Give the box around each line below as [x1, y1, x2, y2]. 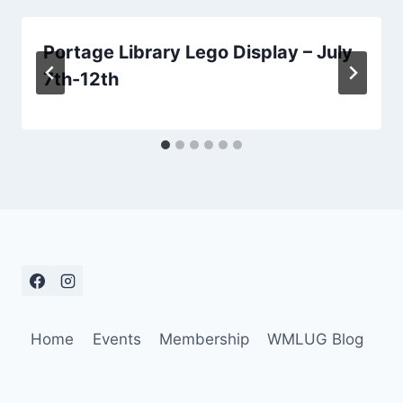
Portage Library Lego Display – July [43, 40, 353, 63]
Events [92, 330, 141, 349]
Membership [158, 330, 249, 349]
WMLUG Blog [267, 330, 364, 349]
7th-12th [43, 67, 119, 90]
